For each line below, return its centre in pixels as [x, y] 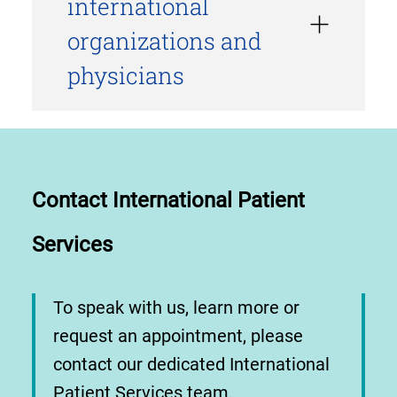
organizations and [164, 41]
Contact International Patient [168, 201]
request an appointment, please [178, 336]
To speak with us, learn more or [176, 308]
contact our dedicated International [191, 365]
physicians [125, 76]
